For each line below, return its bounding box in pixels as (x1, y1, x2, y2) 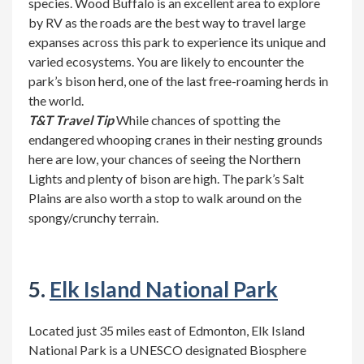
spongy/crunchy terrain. (28, 210, 158, 225)
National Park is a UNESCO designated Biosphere (28, 342, 306, 357)
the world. (28, 93, 84, 108)
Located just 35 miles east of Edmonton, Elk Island (28, 323, 305, 338)
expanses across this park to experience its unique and (28, 34, 326, 50)
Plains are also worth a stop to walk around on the (28, 190, 301, 206)
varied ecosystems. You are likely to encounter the (28, 54, 304, 69)
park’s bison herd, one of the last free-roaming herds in (28, 73, 328, 89)
